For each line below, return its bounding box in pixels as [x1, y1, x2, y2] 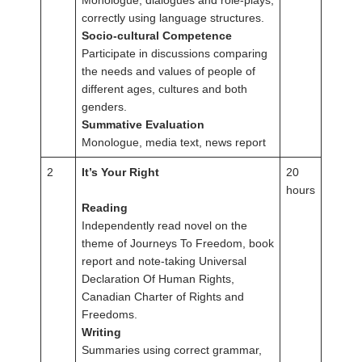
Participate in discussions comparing [82, 47, 267, 61]
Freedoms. [82, 308, 137, 322]
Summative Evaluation [82, 118, 204, 132]
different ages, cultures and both [82, 82, 247, 96]
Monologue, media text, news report [82, 136, 266, 149]
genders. [82, 100, 127, 114]
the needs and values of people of [82, 65, 255, 78]
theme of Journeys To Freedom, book [82, 237, 274, 250]
